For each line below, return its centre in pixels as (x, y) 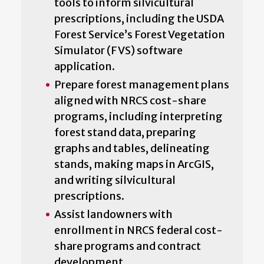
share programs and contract (128, 246)
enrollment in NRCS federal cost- (138, 230)
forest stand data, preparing (125, 132)
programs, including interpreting (138, 116)
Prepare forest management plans (142, 84)
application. (85, 66)
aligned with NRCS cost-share (130, 100)
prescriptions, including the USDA (139, 18)
